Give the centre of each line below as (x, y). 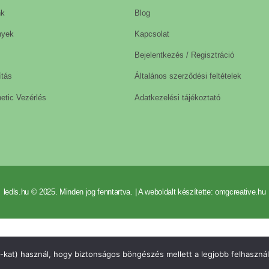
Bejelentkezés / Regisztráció (184, 55)
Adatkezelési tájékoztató (177, 97)
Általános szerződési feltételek (188, 76)
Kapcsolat (152, 34)
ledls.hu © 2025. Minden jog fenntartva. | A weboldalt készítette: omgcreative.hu (134, 192)
